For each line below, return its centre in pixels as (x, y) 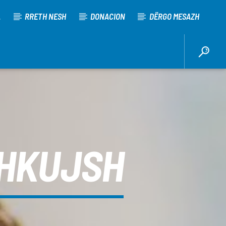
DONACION (108, 16)
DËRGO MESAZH (174, 16)
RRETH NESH (46, 16)
